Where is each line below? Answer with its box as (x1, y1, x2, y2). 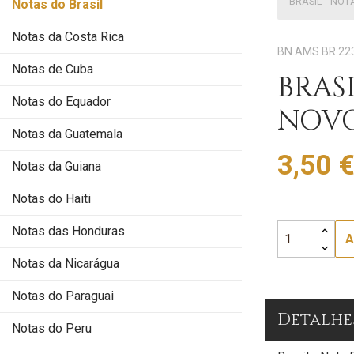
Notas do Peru (12, 321, 92, 336)
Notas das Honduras (12, 224, 125, 239)
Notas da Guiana (12, 159, 101, 174)
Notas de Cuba (12, 62, 93, 77)
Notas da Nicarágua (12, 256, 119, 271)
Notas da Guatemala (12, 126, 122, 141)
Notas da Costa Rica (12, 29, 124, 44)
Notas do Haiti (12, 191, 91, 206)
